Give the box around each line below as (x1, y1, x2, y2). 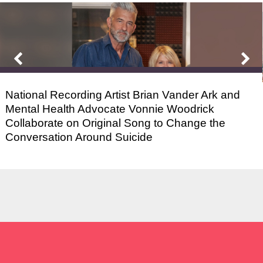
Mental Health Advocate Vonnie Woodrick (5, 102, 215, 115)
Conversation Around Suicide (5, 130, 153, 143)
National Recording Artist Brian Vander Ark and (5, 88, 241, 101)
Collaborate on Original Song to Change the (5, 116, 226, 129)
